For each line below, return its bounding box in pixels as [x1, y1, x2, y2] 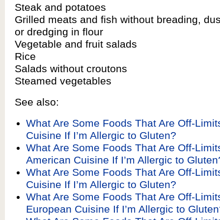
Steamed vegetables [15, 75, 111, 86]
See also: [15, 96, 59, 108]
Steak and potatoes [15, 1, 106, 13]
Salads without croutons [15, 63, 127, 74]
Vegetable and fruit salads [15, 38, 137, 50]
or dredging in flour [15, 26, 103, 37]
